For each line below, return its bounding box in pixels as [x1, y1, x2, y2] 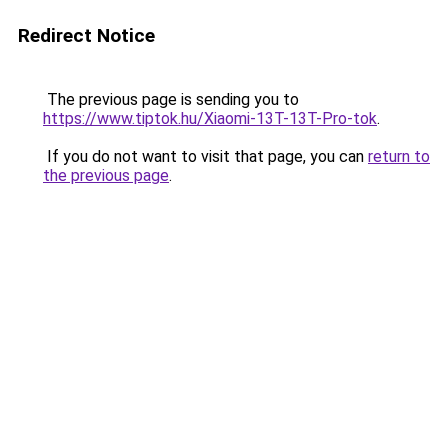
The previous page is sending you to [43, 90, 299, 109]
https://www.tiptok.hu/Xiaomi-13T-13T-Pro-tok [43, 109, 377, 128]
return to [368, 147, 430, 166]
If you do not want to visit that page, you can [43, 147, 368, 166]
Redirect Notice [18, 24, 155, 47]
